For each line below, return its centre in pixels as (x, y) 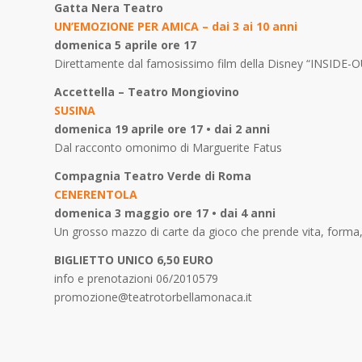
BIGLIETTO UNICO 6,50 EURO (134, 259)
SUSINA (75, 110)
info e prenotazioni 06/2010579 (136, 278)
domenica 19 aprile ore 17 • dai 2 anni (162, 128)
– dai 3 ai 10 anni (250, 27)
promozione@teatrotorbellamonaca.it (153, 297)
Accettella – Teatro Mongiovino (147, 91)
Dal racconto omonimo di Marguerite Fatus (168, 147)
